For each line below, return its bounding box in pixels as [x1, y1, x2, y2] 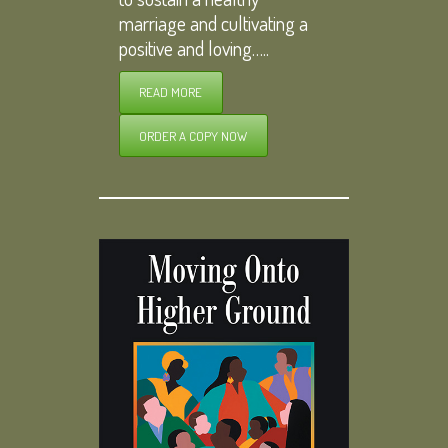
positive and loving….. [119, 34, 269, 61]
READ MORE [139, 84, 203, 101]
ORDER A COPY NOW [139, 127, 248, 144]
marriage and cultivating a [119, 9, 308, 36]
